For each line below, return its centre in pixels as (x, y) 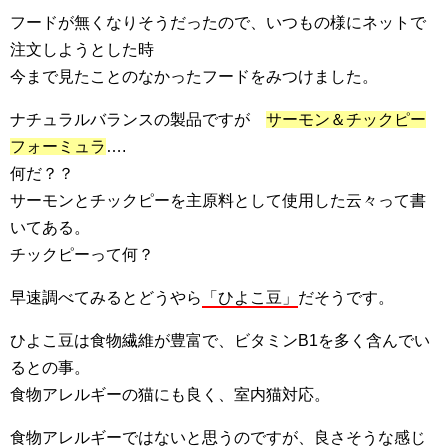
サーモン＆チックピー (346, 119)
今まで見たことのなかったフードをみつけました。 (194, 76)
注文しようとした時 (82, 49)
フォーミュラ (58, 146)
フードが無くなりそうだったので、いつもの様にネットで (218, 22)
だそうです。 (346, 297)
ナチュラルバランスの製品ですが (138, 119)
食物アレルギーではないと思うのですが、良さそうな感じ (218, 437)
